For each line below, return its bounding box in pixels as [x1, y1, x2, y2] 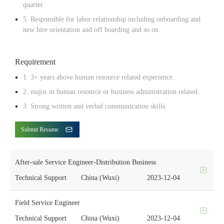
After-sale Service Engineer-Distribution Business [15, 158, 156, 166]
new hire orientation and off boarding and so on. [23, 25, 160, 33]
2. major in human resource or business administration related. [23, 87, 199, 95]
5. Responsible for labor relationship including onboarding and [23, 15, 200, 23]
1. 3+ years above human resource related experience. [23, 73, 174, 81]
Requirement [15, 57, 55, 66]
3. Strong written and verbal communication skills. [23, 102, 167, 110]
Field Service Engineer [15, 198, 80, 206]
